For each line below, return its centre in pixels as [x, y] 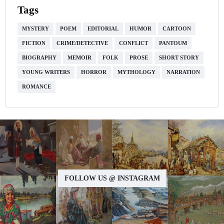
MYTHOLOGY [136, 72]
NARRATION [183, 72]
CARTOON [177, 28]
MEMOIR [79, 57]
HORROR [94, 72]
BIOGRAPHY [39, 57]
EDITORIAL [103, 28]
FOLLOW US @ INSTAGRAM [112, 178]
